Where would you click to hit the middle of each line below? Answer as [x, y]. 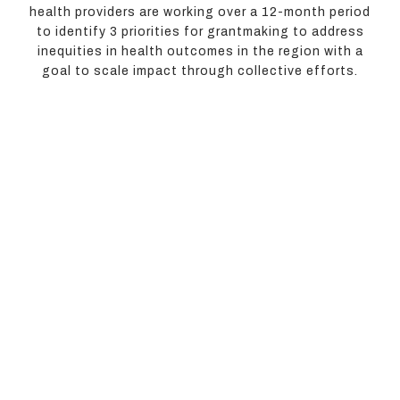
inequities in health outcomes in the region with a [200, 51]
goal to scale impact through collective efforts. [200, 71]
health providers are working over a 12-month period [200, 12]
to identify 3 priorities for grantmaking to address [200, 31]
